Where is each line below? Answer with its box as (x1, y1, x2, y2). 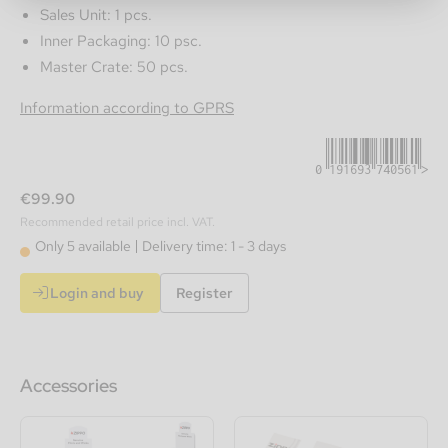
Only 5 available (35, 237, 131, 255)
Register (176, 284, 233, 302)
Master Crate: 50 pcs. (40, 56, 188, 77)
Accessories (20, 374, 117, 397)
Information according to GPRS (20, 97, 234, 118)
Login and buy (50, 284, 144, 302)
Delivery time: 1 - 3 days (142, 237, 286, 255)
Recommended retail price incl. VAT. (20, 214, 215, 230)
